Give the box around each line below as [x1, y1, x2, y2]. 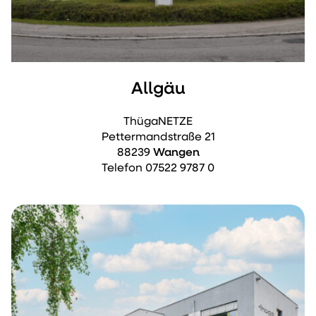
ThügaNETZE [123, 116, 193, 128]
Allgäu [131, 80, 185, 98]
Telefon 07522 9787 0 [102, 163, 214, 175]
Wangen [152, 147, 200, 159]
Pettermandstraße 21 [101, 132, 215, 144]
